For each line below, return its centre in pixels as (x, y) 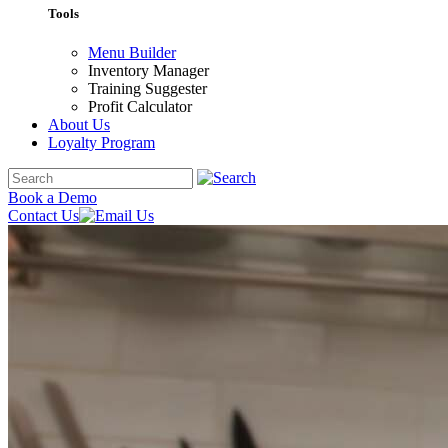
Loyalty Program (101, 143)
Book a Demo (52, 198)
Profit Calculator (140, 107)
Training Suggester (147, 89)
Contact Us (43, 216)
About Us (79, 125)
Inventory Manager (148, 71)
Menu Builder (132, 53)
